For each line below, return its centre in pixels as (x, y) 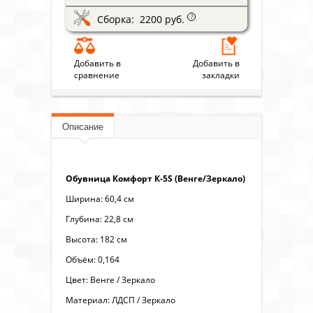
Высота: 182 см (96, 239)
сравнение (96, 75)
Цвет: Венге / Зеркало (110, 279)
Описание (83, 126)
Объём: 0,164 (93, 259)
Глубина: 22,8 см (100, 219)
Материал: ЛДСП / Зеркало (121, 300)
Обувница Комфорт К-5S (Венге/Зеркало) (155, 178)
